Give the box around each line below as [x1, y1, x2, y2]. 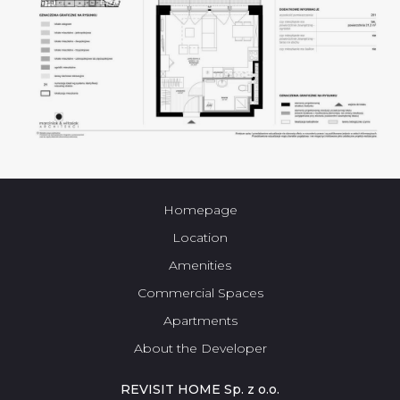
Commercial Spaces [137, 285, 263, 302]
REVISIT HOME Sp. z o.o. [121, 381, 279, 398]
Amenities [169, 257, 231, 274]
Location [172, 229, 228, 246]
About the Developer [133, 340, 267, 357]
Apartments [162, 312, 237, 329]
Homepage [162, 202, 237, 219]
